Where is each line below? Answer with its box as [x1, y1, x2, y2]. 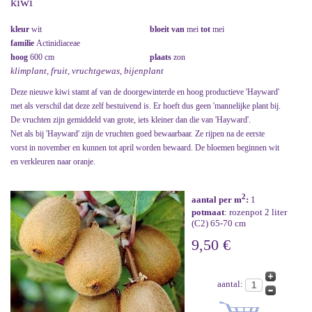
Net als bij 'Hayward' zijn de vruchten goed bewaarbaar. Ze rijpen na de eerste [10, 128, 265, 139]
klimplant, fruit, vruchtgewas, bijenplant [10, 65, 164, 76]
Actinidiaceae [36, 38, 80, 48]
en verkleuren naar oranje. [10, 156, 95, 166]
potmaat [192, 207, 224, 218]
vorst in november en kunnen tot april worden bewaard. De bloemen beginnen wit [10, 142, 279, 153]
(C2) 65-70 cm [192, 218, 246, 229]
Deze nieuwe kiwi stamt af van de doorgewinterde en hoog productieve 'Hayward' [10, 86, 279, 97]
